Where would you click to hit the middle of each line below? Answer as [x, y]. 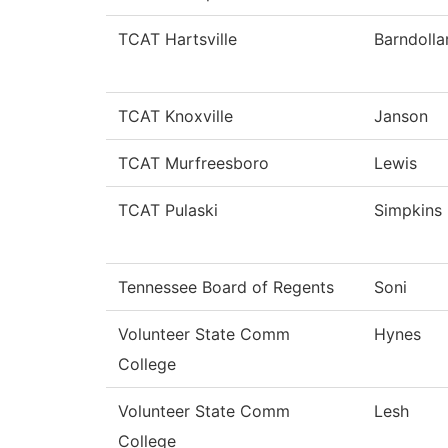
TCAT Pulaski [168, 210]
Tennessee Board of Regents [226, 287]
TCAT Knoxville [175, 116]
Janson [401, 116]
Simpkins [408, 210]
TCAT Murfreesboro [193, 163]
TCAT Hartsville [177, 39]
